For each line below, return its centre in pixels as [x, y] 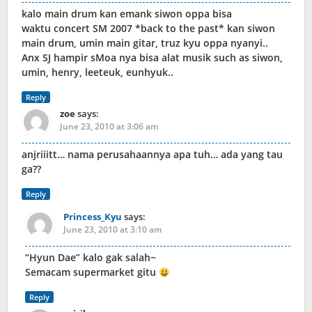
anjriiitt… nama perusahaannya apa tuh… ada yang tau [152, 155]
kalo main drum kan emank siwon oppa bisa [127, 14]
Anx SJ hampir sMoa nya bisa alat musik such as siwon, [152, 58]
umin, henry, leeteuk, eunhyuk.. [97, 72]
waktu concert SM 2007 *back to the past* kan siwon [148, 29]
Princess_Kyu [93, 217]
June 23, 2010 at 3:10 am [112, 230]
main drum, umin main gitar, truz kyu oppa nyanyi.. [145, 43]
